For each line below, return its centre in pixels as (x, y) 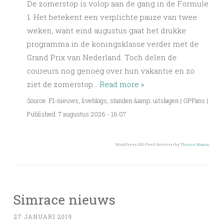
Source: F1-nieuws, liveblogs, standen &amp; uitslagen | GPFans (116, 101)
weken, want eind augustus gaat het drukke (107, 30)
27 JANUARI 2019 (43, 216)
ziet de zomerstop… (63, 84)
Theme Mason (195, 144)
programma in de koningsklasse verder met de (113, 44)
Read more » (122, 84)
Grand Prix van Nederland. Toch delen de (102, 57)
